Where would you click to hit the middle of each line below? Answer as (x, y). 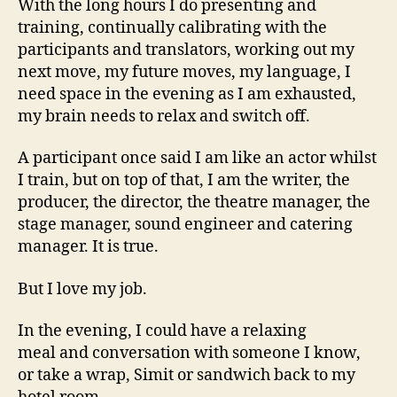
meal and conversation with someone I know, (189, 353)
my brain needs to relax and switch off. (164, 116)
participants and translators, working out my (186, 50)
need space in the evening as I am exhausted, (187, 94)
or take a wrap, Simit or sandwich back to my (187, 375)
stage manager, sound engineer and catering (185, 225)
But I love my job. (82, 289)
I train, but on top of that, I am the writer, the (184, 180)
